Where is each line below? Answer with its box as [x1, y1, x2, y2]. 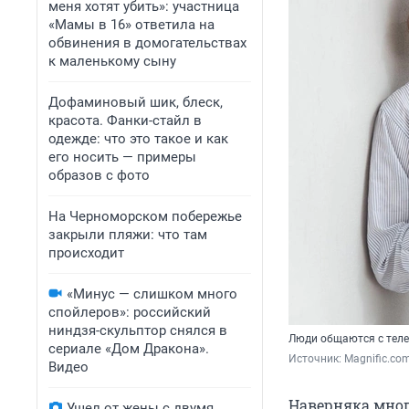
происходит [48, 245, 124, 261]
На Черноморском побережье [48, 208, 242, 225]
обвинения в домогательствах [48, 35, 246, 51]
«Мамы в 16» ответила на [48, 16, 215, 33]
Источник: [288, 352, 344, 366]
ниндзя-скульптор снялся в [48, 322, 227, 339]
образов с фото [48, 167, 150, 184]
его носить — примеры [48, 149, 196, 165]
